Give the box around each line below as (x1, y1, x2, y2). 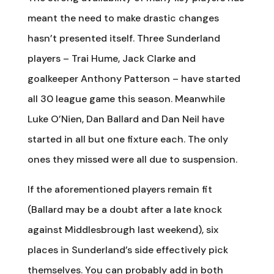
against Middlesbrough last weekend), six (27, 223, 218, 236)
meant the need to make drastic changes (27, 11, 219, 24)
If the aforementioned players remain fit (27, 182, 212, 196)
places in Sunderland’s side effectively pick (27, 243, 228, 256)
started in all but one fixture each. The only (27, 132, 228, 146)
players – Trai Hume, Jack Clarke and (27, 51, 196, 65)
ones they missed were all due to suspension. (27, 152, 237, 166)
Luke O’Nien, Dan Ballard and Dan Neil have (27, 112, 224, 125)
